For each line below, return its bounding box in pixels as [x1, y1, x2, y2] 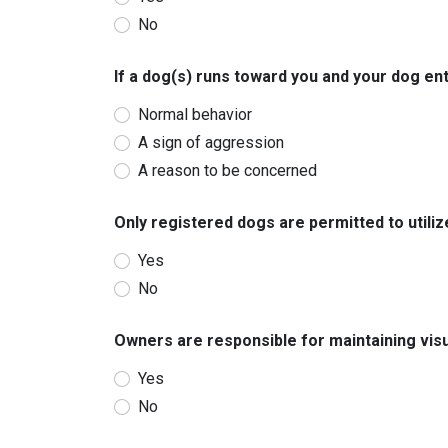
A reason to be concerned [138, 161, 317, 180]
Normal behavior [138, 105, 252, 124]
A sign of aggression [138, 133, 284, 152]
